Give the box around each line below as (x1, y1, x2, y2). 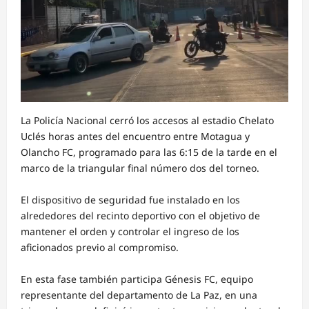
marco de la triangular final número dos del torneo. (21, 161, 259, 175)
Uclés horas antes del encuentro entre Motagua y (21, 130, 250, 143)
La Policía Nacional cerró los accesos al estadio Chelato (21, 114, 274, 128)
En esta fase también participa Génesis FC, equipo (21, 272, 253, 286)
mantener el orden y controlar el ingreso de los (21, 225, 239, 239)
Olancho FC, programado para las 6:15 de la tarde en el (21, 146, 277, 159)
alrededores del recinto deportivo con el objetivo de (21, 209, 260, 223)
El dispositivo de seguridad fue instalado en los (21, 193, 240, 207)
